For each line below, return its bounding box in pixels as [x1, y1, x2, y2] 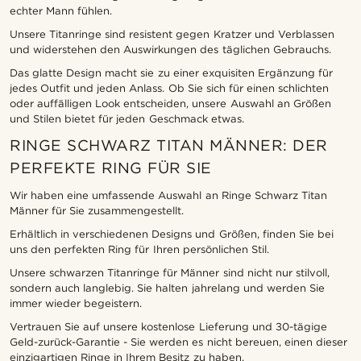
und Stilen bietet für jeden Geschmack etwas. [10, 113, 244, 126]
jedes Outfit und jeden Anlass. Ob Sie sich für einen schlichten [10, 82, 330, 95]
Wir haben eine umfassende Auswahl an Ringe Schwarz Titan [10, 189, 327, 202]
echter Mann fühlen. [10, 5, 113, 18]
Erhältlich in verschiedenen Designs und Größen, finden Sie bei [10, 228, 334, 241]
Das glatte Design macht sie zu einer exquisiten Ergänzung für [10, 67, 333, 80]
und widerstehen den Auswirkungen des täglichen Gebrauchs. [10, 44, 331, 56]
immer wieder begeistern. [10, 297, 143, 310]
